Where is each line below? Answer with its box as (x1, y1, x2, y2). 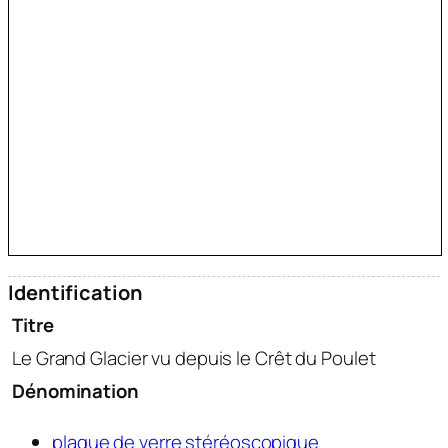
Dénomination (12, 377, 139, 404)
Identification (8, 278, 143, 306)
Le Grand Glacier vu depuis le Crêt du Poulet (12, 344, 376, 371)
